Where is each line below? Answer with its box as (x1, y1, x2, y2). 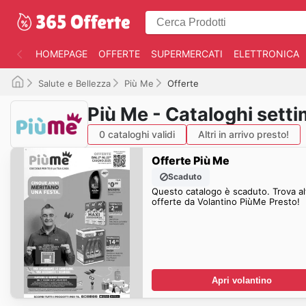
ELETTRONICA (234, 48, 299, 59)
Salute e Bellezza (38, 78, 111, 89)
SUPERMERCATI (151, 48, 223, 59)
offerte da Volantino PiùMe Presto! (151, 195, 300, 207)
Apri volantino (211, 275, 272, 286)
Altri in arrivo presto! (198, 128, 289, 140)
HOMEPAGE (36, 48, 87, 59)
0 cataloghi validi (99, 128, 175, 140)
